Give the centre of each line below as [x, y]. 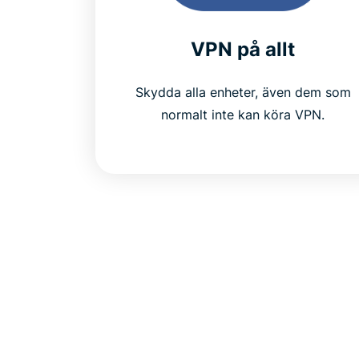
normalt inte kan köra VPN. [243, 114]
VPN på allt [243, 49]
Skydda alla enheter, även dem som [243, 92]
